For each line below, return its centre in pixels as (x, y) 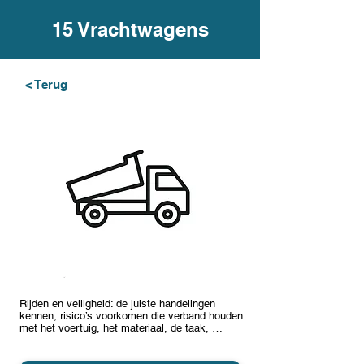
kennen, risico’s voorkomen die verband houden (131, 316)
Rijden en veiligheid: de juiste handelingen (117, 303)
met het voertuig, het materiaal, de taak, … (121, 328)
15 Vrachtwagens (130, 29)
